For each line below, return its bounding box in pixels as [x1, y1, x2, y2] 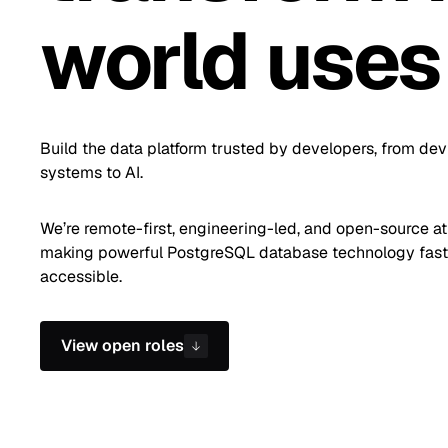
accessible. [40, 266, 122, 287]
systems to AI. [40, 162, 143, 183]
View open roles [61, 335, 184, 356]
